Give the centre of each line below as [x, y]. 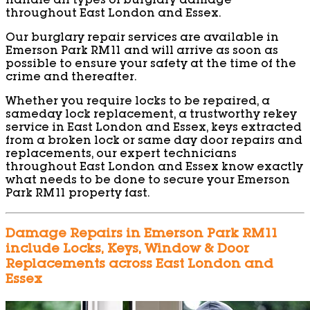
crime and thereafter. [71, 79]
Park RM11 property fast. [77, 195]
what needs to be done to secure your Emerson [148, 182]
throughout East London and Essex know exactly [154, 168]
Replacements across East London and [139, 265]
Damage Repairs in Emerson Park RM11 [142, 235]
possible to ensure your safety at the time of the [151, 65]
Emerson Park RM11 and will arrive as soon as [142, 52]
